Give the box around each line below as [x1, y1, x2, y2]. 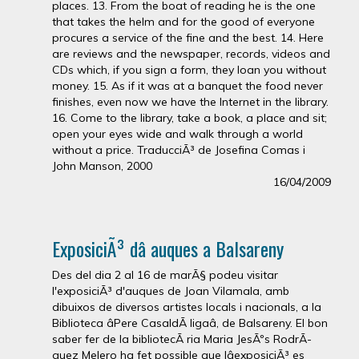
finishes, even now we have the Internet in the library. [52, 94, 329, 109]
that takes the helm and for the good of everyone [52, 14, 315, 29]
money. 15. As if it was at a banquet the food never [52, 78, 323, 93]
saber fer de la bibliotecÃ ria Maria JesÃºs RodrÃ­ [52, 331, 312, 346]
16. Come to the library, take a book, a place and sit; [52, 110, 327, 125]
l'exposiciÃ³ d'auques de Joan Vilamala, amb [52, 283, 289, 298]
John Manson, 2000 [52, 158, 152, 173]
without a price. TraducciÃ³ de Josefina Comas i [52, 142, 305, 157]
